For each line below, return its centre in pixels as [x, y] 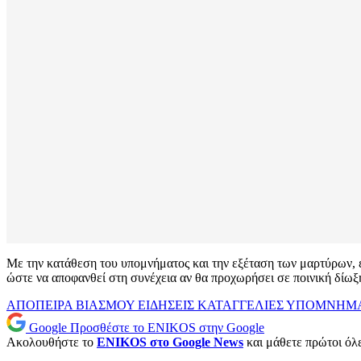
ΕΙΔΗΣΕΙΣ [168, 305]
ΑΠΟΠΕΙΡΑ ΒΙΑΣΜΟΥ [72, 305]
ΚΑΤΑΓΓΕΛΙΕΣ [242, 305]
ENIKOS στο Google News [170, 342]
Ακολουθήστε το [52, 342]
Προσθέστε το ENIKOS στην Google [167, 328]
